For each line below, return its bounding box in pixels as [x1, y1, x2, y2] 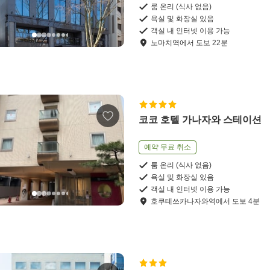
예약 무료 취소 [144, 142, 192, 151]
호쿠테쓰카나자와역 [151, 196, 216, 206]
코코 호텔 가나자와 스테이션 [139, 114, 262, 125]
